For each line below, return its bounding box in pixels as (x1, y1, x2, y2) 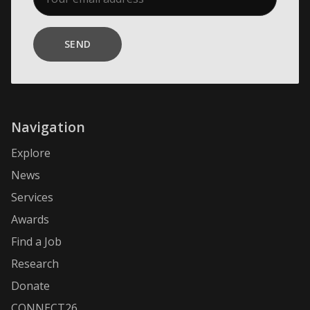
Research (11, 256, 59, 272)
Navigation (11, 118, 85, 137)
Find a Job (11, 234, 62, 250)
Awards (11, 212, 49, 228)
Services (11, 190, 53, 206)
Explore (11, 145, 51, 161)
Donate (11, 278, 50, 294)
